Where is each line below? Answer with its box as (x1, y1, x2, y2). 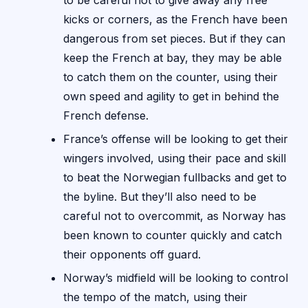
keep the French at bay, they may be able (63, 51, 282, 65)
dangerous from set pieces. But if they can (63, 32, 285, 46)
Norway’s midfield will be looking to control (63, 271, 288, 285)
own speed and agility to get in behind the (63, 89, 279, 104)
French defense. (63, 109, 148, 123)
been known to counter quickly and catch (63, 228, 282, 243)
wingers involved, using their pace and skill (63, 151, 286, 166)
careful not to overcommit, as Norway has (63, 209, 286, 223)
